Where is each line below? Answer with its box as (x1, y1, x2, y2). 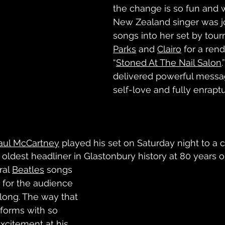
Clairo (157, 44, 181, 54)
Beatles (12, 164, 44, 175)
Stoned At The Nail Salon (116, 57, 221, 68)
